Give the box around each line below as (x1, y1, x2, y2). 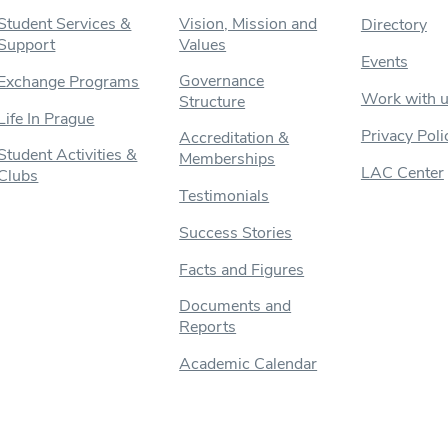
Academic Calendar (179, 352, 318, 375)
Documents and (179, 294, 292, 317)
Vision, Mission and (179, 12, 318, 35)
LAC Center (360, 161, 444, 184)
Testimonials (179, 184, 270, 207)
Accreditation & (179, 126, 290, 149)
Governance (179, 69, 265, 92)
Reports (179, 315, 237, 338)
